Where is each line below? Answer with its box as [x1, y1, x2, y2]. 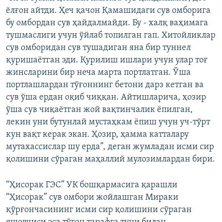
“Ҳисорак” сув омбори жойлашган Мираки [6, 193, 178, 203]
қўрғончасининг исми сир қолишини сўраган [6, 205, 192, 215]
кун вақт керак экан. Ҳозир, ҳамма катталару [6, 130, 189, 140]
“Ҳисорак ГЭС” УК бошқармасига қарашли [6, 180, 177, 190]
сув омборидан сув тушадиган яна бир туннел [6, 43, 191, 53]
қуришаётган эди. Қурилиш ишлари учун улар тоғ [6, 55, 208, 65]
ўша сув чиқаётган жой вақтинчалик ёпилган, [6, 105, 193, 115]
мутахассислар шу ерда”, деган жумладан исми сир [6, 142, 214, 152]
